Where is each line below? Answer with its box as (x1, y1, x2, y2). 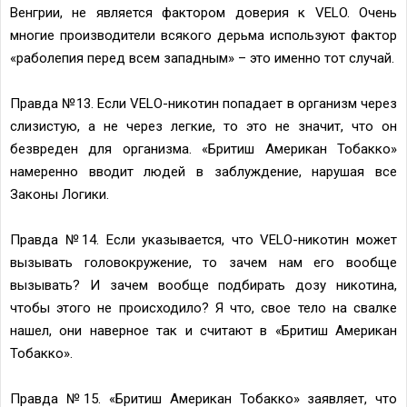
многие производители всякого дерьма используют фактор (10, 26, 397, 44)
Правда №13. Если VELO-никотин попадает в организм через (10, 94, 397, 112)
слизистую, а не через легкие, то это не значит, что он (10, 117, 397, 134)
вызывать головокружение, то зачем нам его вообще (10, 253, 397, 271)
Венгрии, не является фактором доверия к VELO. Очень (10, 4, 397, 21)
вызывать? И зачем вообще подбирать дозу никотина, (10, 276, 397, 293)
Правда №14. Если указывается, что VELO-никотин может (10, 231, 397, 248)
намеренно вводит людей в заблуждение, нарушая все (10, 163, 397, 180)
